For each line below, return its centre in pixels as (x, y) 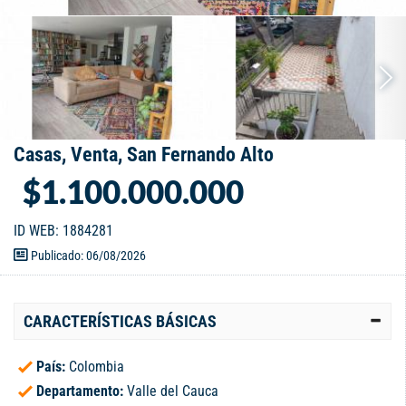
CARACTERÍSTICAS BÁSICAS (120, 322)
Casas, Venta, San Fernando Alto (144, 155)
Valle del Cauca (173, 391)
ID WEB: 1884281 (63, 231)
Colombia (97, 367)
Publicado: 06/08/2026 (87, 256)
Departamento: (82, 391)
